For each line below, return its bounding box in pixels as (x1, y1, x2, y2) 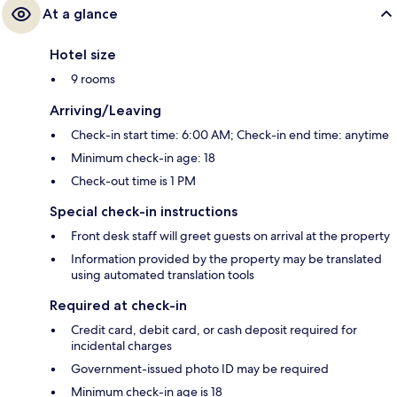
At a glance (43, 5, 118, 23)
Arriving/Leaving (50, 102, 161, 120)
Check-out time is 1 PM (71, 173, 196, 190)
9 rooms (71, 71, 115, 88)
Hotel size (50, 46, 116, 64)
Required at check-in (50, 297, 187, 315)
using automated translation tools (71, 267, 254, 284)
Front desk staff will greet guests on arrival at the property (71, 228, 390, 245)
